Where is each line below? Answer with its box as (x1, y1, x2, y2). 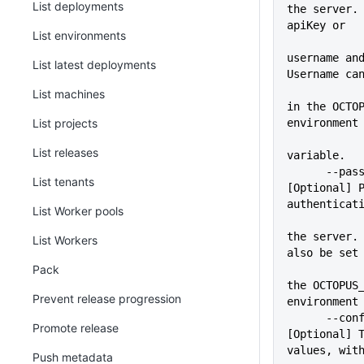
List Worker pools (32, 204, 123, 218)
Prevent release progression (32, 292, 181, 305)
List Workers (32, 233, 97, 247)
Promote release (32, 321, 119, 335)
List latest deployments (32, 58, 156, 71)
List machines (32, 87, 105, 101)
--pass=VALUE (287, 165, 326, 178)
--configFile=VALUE (287, 311, 326, 324)
